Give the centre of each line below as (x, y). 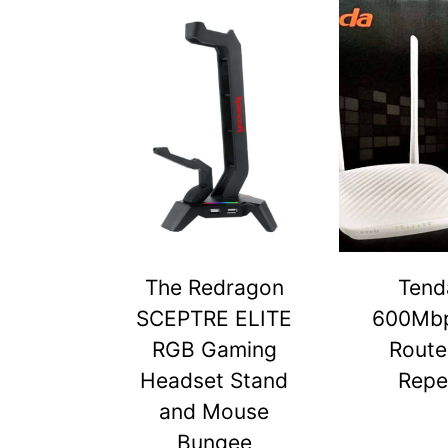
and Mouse (214, 411)
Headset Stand (214, 380)
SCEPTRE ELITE (214, 318)
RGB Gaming (214, 349)
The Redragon (214, 287)
